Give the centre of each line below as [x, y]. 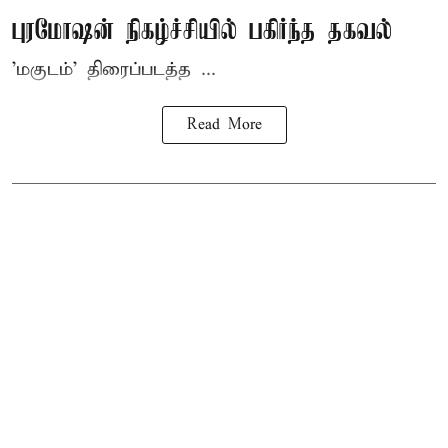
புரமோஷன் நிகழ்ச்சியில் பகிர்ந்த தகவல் [202, 32]
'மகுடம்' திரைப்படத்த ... [114, 70]
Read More [224, 125]
